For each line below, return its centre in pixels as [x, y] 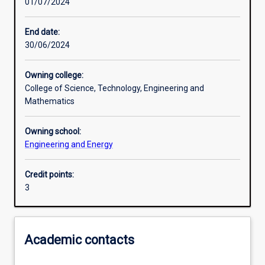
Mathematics [50, 101]
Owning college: [54, 75]
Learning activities [62, 13]
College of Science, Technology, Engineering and [114, 88]
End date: [42, 32]
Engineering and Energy [69, 145]
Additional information [70, 138]
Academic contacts [79, 240]
